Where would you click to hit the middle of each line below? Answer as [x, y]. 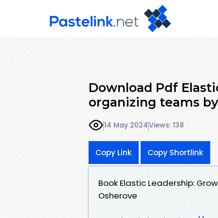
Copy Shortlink [175, 152]
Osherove [118, 195]
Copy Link [114, 152]
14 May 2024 [126, 125]
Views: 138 [166, 125]
